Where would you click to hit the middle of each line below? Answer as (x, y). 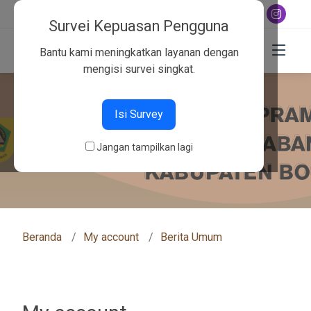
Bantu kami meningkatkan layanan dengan (139, 52)
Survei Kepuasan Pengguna (139, 26)
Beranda (42, 237)
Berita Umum (191, 237)
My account (111, 237)
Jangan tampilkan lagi (144, 147)
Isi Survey (139, 114)
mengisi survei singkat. (139, 69)
